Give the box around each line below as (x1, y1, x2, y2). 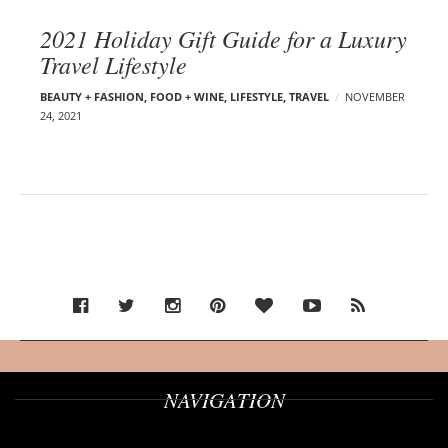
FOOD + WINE (150, 88, 224, 104)
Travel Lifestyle (40, 47, 187, 80)
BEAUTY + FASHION (40, 88, 144, 104)
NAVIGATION (163, 385, 285, 414)
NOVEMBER (345, 88, 405, 104)
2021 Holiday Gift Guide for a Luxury (40, 21, 407, 54)
